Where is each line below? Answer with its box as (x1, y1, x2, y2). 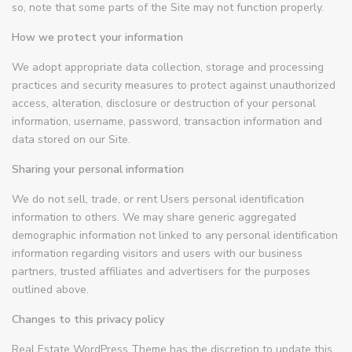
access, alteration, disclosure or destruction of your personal (12, 96, 317, 112)
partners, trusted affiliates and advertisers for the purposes (12, 264, 311, 280)
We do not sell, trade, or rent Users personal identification (12, 192, 305, 207)
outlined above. (12, 282, 90, 298)
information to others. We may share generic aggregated (12, 210, 297, 225)
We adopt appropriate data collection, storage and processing (12, 60, 324, 75)
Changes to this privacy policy (12, 312, 165, 328)
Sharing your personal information (12, 162, 185, 178)
